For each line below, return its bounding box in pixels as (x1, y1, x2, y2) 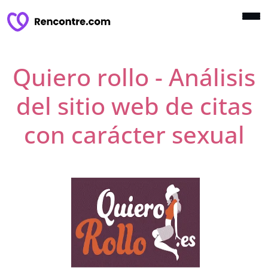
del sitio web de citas (16, 89, 252, 122)
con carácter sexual (23, 117, 245, 151)
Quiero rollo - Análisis (13, 60, 255, 93)
